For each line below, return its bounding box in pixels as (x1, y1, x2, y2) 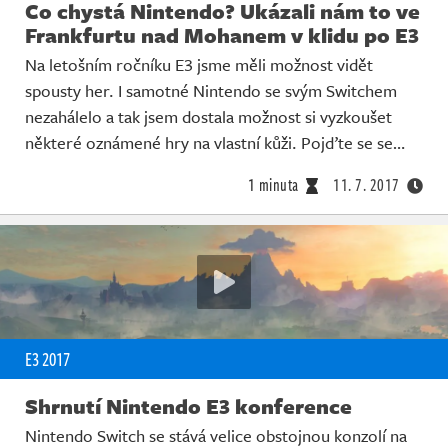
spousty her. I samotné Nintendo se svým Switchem (25, 77, 397, 103)
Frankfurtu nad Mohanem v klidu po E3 (25, 19, 419, 50)
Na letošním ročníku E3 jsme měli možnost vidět (25, 51, 373, 77)
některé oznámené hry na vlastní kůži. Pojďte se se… (25, 129, 405, 155)
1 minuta (247, 172, 299, 197)
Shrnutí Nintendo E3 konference (25, 391, 352, 422)
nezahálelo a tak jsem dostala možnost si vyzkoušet (25, 103, 392, 129)
